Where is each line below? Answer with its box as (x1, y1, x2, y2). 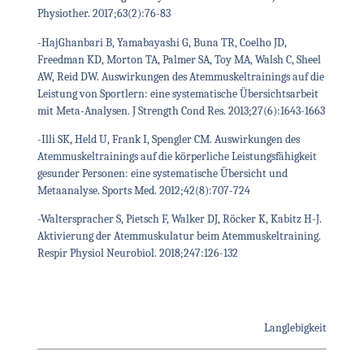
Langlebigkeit (264, 321, 327, 336)
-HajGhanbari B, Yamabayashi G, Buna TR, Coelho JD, (37, 35, 287, 50)
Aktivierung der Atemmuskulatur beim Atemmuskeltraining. (37, 229, 321, 244)
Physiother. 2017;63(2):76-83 (37, 6, 171, 21)
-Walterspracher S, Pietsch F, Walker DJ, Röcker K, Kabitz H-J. (37, 212, 322, 227)
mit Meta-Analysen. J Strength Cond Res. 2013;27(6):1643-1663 (37, 103, 325, 118)
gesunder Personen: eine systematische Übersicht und (37, 167, 288, 180)
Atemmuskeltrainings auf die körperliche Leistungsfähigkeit (37, 149, 317, 163)
